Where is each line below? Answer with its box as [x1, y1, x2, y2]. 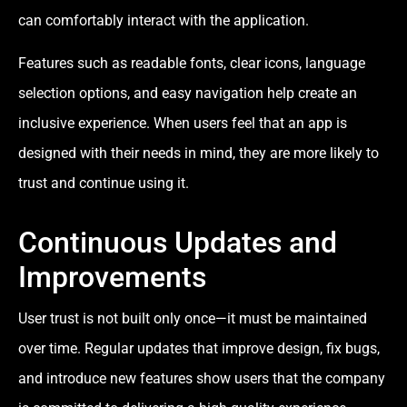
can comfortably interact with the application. [18, 12, 309, 30]
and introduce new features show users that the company [18, 370, 385, 388]
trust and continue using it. [18, 174, 189, 193]
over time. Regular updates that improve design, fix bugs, [18, 340, 380, 358]
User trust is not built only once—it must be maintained [18, 310, 367, 328]
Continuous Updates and [18, 225, 337, 261]
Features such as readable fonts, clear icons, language [18, 55, 365, 73]
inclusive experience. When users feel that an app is [18, 114, 347, 133]
